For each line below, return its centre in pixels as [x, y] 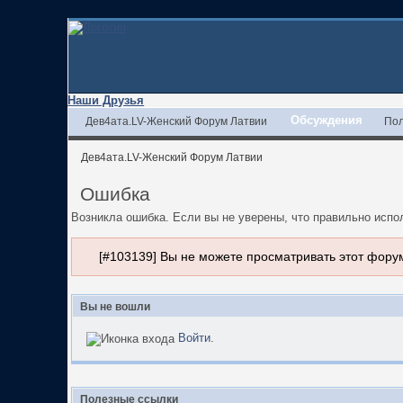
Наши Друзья [106, 100]
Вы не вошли [116, 306]
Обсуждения [327, 120]
